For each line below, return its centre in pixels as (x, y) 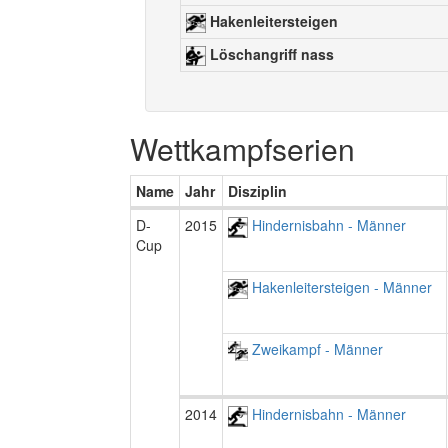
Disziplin (257, 191)
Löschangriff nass (270, 54)
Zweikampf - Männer (315, 349)
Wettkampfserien (242, 148)
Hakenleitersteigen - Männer (340, 287)
